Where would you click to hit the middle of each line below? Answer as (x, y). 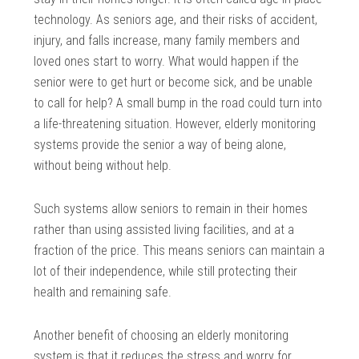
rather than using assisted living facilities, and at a (164, 230)
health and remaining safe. (103, 292)
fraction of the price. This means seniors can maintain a (179, 251)
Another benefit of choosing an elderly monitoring (161, 336)
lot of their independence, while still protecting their (166, 272)
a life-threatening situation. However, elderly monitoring (175, 124)
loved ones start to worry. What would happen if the (167, 62)
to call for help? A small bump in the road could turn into (178, 103)
